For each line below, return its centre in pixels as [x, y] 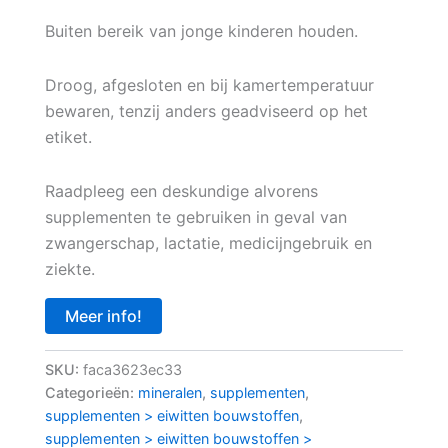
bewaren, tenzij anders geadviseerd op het [206, 110]
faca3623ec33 [132, 369]
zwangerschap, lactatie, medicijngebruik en [208, 242]
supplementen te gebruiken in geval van [195, 216]
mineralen [169, 392]
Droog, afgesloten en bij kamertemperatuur [209, 84]
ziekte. [69, 268]
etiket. [68, 136]
